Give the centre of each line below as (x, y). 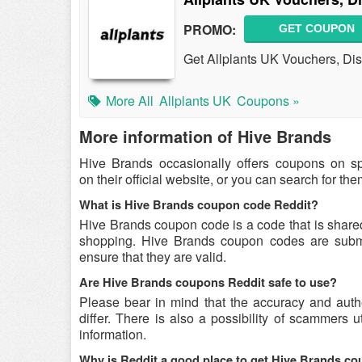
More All (130, 101)
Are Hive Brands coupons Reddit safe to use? (208, 282)
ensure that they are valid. (153, 257)
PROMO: (210, 29)
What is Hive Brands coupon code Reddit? (199, 205)
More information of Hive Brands (205, 136)
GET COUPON (317, 28)
